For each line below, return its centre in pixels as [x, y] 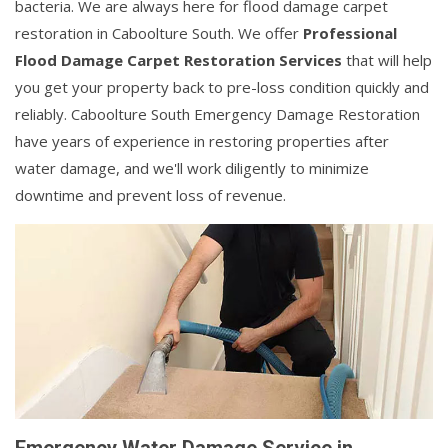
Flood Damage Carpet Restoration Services [178, 59]
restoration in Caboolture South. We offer [159, 32]
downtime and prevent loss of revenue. [150, 194]
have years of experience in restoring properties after [202, 140]
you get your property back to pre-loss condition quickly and [222, 86]
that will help [387, 59]
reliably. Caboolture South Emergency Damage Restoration [217, 113]
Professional [350, 32]
